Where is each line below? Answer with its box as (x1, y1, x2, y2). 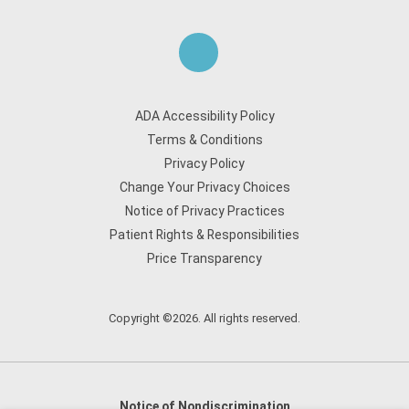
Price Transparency (147, 251, 262, 266)
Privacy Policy (164, 156, 245, 171)
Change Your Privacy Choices (119, 180, 290, 194)
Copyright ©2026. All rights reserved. (109, 311, 300, 325)
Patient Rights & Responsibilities (110, 227, 299, 242)
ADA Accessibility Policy (134, 109, 275, 123)
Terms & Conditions (146, 132, 263, 147)
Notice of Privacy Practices (124, 204, 285, 218)
